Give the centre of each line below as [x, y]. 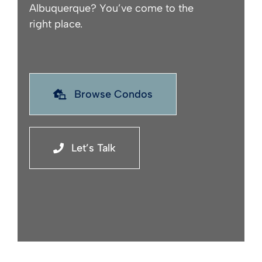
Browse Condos [113, 94]
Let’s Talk [93, 148]
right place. [56, 24]
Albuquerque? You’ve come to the [111, 8]
